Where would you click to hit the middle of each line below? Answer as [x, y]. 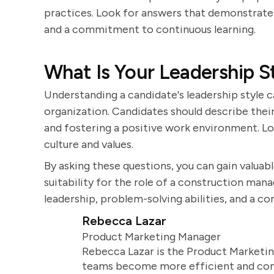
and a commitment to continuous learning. [150, 29]
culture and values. [89, 144]
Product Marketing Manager [151, 237]
